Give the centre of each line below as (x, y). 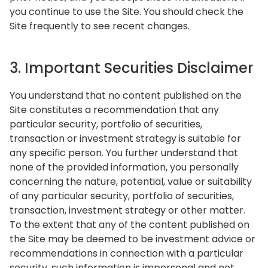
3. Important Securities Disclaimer (131, 68)
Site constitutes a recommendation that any (114, 110)
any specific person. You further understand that (124, 153)
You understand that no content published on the (126, 95)
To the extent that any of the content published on (130, 225)
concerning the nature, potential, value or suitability (131, 182)
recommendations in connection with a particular (127, 253)
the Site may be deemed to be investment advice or (133, 239)
